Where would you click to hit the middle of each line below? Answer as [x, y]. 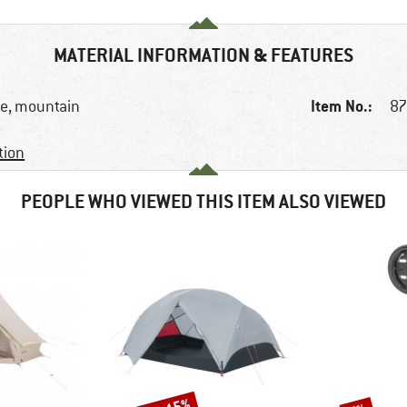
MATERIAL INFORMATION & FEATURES [203, 55]
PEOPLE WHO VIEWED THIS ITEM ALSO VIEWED [203, 202]
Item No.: [342, 106]
